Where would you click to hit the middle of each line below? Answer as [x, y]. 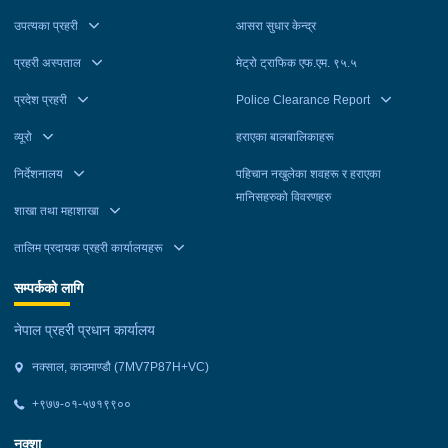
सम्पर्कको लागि [48, 287]
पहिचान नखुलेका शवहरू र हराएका [308, 173]
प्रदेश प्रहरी [40, 99]
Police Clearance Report [303, 99]
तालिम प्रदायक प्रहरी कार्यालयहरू [88, 247]
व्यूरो [23, 136]
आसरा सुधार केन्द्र [276, 25]
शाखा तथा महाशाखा [56, 210]
